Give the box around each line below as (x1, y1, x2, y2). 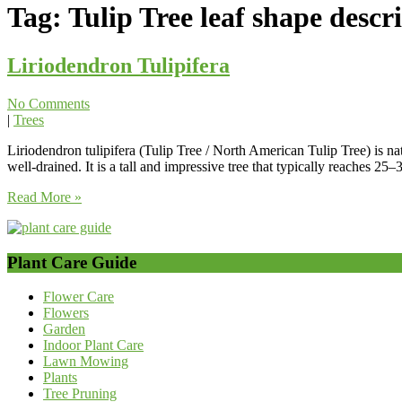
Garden (43, 321, 85, 337)
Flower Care (43, 289, 114, 305)
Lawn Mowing (43, 354, 128, 370)
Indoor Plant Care (43, 337, 144, 354)
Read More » (7, 188, 82, 205)
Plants (43, 370, 77, 386)
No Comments (7, 95, 90, 111)
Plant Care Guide (7, 252, 136, 272)
